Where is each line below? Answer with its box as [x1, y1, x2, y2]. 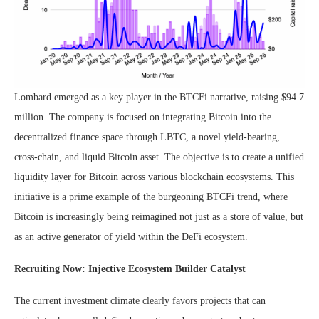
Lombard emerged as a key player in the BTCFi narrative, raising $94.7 [14, 92, 304, 103]
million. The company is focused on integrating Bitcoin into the [14, 112, 271, 123]
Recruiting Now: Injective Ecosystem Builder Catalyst [14, 263, 246, 275]
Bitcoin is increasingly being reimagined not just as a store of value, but [14, 211, 303, 223]
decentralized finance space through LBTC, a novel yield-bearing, [14, 132, 280, 143]
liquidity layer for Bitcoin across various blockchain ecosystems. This [14, 172, 294, 183]
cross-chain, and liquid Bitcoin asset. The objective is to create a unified [14, 152, 304, 163]
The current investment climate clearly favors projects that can [14, 296, 266, 307]
